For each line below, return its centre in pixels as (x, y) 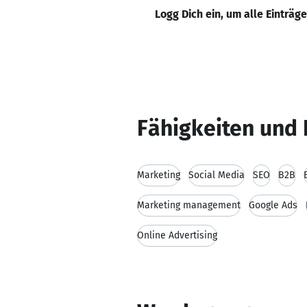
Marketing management (189, 205)
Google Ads (273, 205)
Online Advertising (177, 235)
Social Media (217, 175)
